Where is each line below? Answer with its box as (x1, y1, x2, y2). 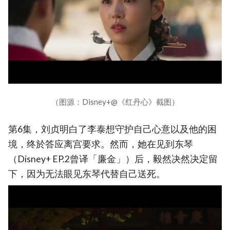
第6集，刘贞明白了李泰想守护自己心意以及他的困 (8, 123, 217, 135)
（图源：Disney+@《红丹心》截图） (51, 97, 179, 106)
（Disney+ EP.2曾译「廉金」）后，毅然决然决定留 (8, 153, 218, 164)
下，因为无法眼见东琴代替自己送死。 (8, 168, 165, 179)
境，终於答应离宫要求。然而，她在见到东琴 (8, 138, 193, 149)
